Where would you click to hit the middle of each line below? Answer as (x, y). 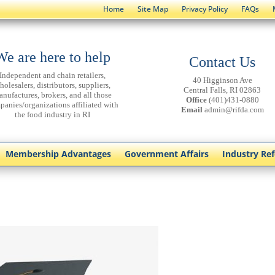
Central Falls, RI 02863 (223, 90)
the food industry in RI (53, 114)
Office (196, 99)
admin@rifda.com (234, 109)
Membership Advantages (58, 153)
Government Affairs (167, 153)
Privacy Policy (204, 9)
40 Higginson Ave (222, 80)
